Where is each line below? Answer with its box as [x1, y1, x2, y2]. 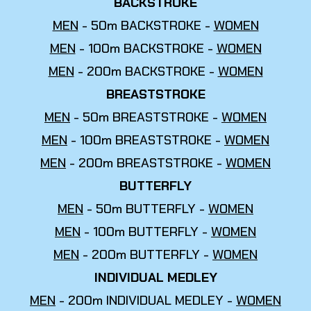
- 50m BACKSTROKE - [78, 17, 214, 34]
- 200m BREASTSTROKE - [66, 154, 226, 171]
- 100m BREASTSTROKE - [67, 131, 224, 149]
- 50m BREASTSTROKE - [70, 108, 221, 126]
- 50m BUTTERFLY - [83, 200, 208, 217]
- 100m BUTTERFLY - [81, 223, 211, 240]
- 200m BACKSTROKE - [74, 62, 218, 80]
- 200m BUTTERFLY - [79, 246, 212, 263]
